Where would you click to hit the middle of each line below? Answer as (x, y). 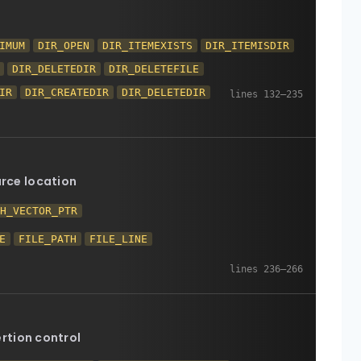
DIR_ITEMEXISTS (148, 46)
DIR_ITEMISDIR (248, 46)
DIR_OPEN (64, 46)
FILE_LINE (119, 239)
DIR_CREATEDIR (67, 92)
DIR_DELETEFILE (154, 69)
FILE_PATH (48, 239)
